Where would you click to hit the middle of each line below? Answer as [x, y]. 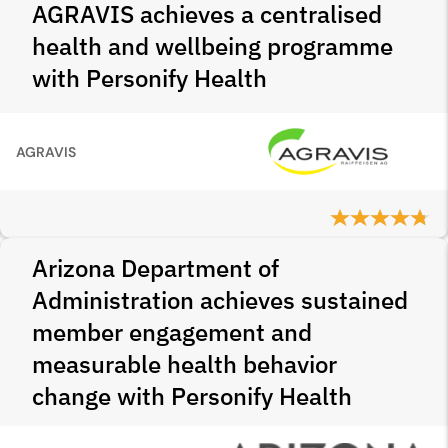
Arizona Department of [155, 268]
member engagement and [172, 332]
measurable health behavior [184, 364]
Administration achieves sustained [220, 300]
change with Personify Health [192, 396]
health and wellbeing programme [212, 46]
